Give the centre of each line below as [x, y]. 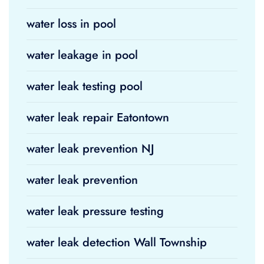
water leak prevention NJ [90, 149]
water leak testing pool [85, 86]
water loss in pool [71, 24]
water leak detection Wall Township [117, 242]
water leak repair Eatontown [98, 118]
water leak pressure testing [95, 211]
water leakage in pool [82, 55]
